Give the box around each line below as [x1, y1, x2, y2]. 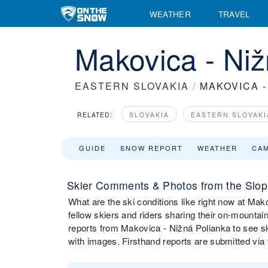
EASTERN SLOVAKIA [75, 79, 189, 93]
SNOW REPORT [120, 143, 183, 153]
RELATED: [77, 110, 112, 119]
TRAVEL [218, 7, 251, 20]
